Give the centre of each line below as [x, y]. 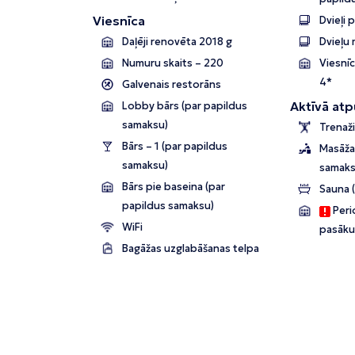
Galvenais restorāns [172, 85]
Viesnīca [119, 21]
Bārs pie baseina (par [174, 187]
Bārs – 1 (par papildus [142, 147]
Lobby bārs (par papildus [185, 106]
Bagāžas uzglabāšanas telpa [191, 249]
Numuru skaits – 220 [173, 63]
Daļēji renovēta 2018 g [177, 42]
